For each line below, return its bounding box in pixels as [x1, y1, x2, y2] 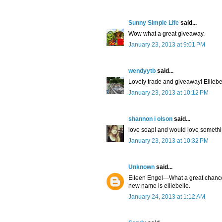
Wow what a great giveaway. [128, 30, 205, 38]
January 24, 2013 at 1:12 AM [128, 193, 205, 201]
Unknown [128, 164, 155, 171]
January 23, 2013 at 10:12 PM [128, 89, 209, 97]
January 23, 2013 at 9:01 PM [128, 41, 205, 49]
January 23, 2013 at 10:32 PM [128, 137, 209, 145]
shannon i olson [128, 115, 172, 123]
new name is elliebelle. [128, 182, 190, 190]
